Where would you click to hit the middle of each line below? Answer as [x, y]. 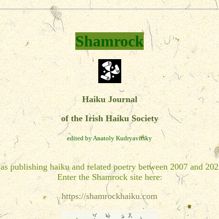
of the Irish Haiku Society [109, 118]
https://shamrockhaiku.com [109, 196]
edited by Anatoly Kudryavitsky [109, 138]
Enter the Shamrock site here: [109, 177]
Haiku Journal [109, 99]
